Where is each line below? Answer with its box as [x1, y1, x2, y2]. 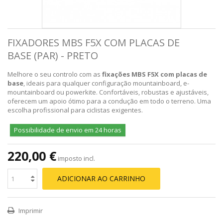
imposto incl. [58, 153, 95, 163]
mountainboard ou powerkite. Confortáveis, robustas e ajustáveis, [7, 87, 209, 97]
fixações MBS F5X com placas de [102, 69, 207, 79]
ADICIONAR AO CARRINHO [57, 173, 145, 183]
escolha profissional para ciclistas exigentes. [7, 105, 143, 114]
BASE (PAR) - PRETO [7, 48, 98, 62]
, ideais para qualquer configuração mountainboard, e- [23, 78, 189, 88]
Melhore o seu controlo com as [7, 69, 102, 79]
